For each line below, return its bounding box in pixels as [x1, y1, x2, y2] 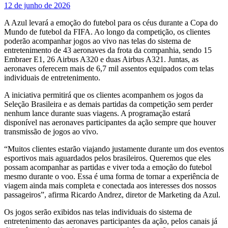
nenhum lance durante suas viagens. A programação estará [4, 108, 190, 118]
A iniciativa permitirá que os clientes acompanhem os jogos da [4, 90, 203, 99]
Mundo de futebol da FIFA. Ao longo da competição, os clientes [4, 27, 210, 36]
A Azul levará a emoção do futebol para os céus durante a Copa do [4, 18, 218, 27]
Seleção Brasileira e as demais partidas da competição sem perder [4, 99, 213, 108]
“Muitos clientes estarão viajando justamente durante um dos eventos [4, 144, 224, 153]
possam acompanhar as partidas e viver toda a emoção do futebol [4, 162, 212, 172]
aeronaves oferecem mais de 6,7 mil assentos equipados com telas [4, 64, 214, 73]
